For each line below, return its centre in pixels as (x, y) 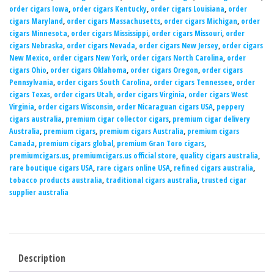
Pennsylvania (31, 82)
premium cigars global (76, 143)
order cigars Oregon (164, 70)
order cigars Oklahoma (88, 70)
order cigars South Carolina (103, 82)
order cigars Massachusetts (113, 21)
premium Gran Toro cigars (161, 143)
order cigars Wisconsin (76, 107)
